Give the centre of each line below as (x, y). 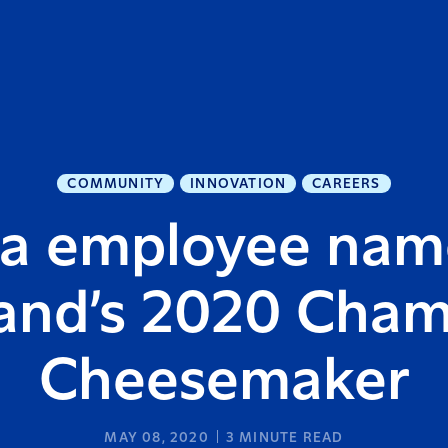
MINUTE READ (289, 438)
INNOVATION (238, 184)
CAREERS (346, 184)
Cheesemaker (224, 382)
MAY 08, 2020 (156, 438)
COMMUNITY (116, 184)
